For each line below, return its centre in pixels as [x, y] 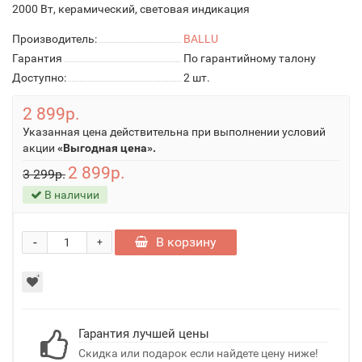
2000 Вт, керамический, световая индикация [131, 9]
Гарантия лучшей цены [144, 334]
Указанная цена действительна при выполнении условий [174, 132]
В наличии [71, 195]
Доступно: [39, 78]
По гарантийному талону [250, 58]
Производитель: [55, 39]
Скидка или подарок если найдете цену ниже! [198, 353]
